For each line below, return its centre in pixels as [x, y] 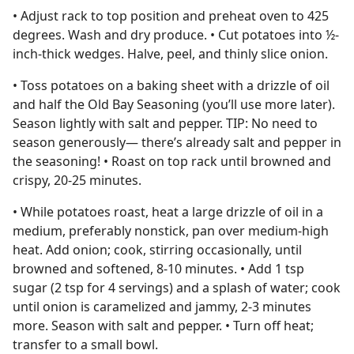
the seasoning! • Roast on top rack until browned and [172, 161]
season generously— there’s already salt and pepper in [177, 142]
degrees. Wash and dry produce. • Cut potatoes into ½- [176, 35]
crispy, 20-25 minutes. [77, 180]
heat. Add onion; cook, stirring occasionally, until [157, 250]
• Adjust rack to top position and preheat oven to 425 [171, 16]
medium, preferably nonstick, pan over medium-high [171, 231]
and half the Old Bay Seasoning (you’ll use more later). [174, 104]
